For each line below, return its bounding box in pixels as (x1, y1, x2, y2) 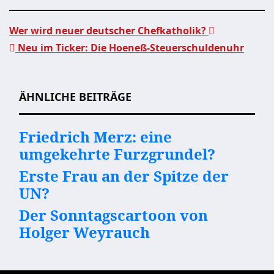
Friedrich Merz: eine (19, 127, 172, 147)
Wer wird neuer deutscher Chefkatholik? (9, 24, 209, 37)
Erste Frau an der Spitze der (19, 166, 229, 186)
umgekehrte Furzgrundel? (19, 144, 215, 164)
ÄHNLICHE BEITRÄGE (19, 89, 131, 104)
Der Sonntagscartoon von (19, 205, 208, 225)
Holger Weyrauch (19, 222, 150, 242)
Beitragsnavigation (9, 57, 177, 82)
